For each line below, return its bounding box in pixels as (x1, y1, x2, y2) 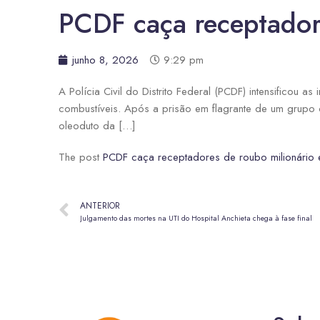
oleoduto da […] (59, 118, 136, 134)
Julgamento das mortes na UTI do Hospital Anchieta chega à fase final (80, 212, 312, 224)
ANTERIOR (80, 199, 120, 212)
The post (59, 149, 103, 166)
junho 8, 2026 (72, 52, 139, 69)
